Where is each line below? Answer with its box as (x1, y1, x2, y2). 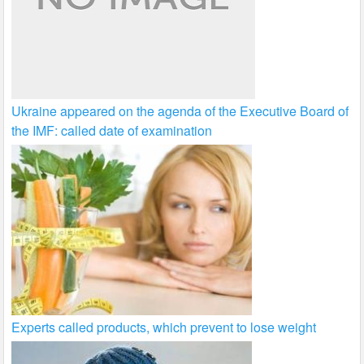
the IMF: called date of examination (11, 120, 213, 140)
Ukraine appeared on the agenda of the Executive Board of (11, 101, 349, 120)
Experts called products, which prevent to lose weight (11, 317, 317, 336)
